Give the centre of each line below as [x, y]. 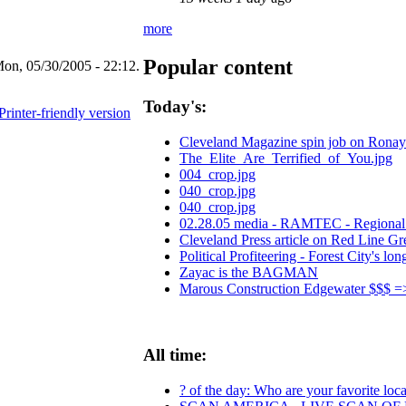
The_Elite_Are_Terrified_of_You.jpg [286, 159]
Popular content [218, 67]
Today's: [175, 107]
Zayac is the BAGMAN [249, 273]
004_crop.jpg [217, 175]
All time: [175, 354]
